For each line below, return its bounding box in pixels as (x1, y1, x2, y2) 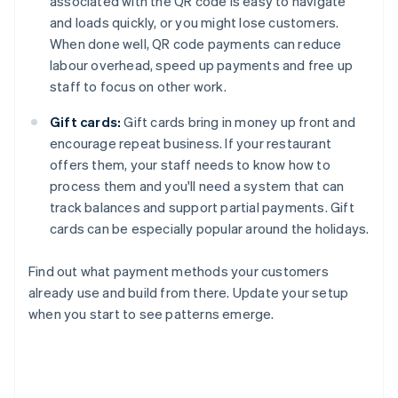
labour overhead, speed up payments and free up (50, 56, 354, 75)
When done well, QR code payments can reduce (50, 35, 342, 53)
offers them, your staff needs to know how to (50, 155, 330, 174)
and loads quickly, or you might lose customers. (50, 13, 339, 32)
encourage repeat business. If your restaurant (50, 134, 332, 153)
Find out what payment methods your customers (28, 262, 329, 281)
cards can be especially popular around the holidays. (50, 219, 370, 238)
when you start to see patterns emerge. (28, 305, 275, 323)
